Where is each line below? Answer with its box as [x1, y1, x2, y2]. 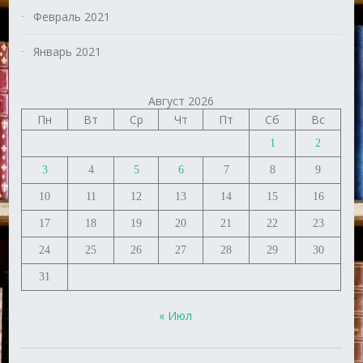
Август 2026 [148, 93, 215, 109]
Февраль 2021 [33, 9, 111, 25]
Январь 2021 [33, 44, 102, 60]
